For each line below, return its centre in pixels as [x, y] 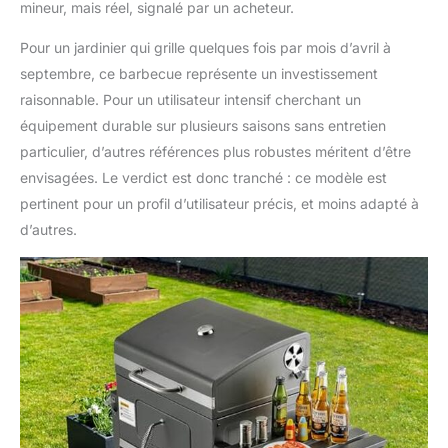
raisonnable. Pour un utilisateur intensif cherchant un [190, 100]
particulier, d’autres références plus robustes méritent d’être [215, 152]
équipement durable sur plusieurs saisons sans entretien [203, 126]
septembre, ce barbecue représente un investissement [199, 74]
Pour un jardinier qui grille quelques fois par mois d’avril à [205, 48]
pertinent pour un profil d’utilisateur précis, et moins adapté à [219, 204]
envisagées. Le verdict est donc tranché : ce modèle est [203, 178]
